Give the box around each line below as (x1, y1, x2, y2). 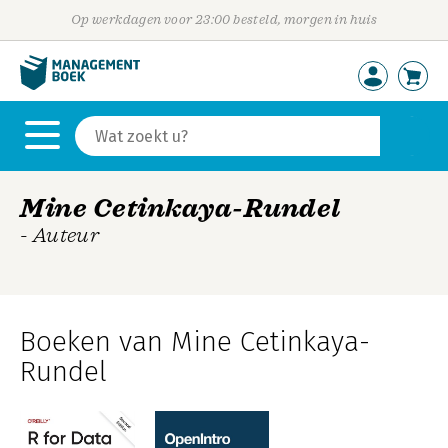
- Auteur (20, 223, 100, 247)
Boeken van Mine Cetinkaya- (20, 325, 370, 358)
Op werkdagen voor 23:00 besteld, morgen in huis (70, 12, 378, 27)
